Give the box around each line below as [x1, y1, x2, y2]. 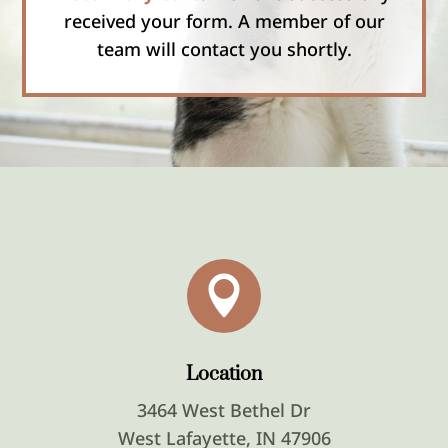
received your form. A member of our [63, 9, 385, 33]
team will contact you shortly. [96, 37, 352, 61]
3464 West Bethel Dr [137, 398, 311, 422]
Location [186, 362, 262, 387]
